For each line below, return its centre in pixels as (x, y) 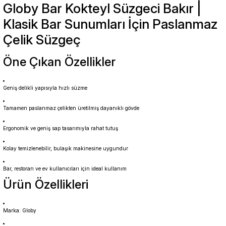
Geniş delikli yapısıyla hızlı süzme (45, 88)
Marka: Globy (20, 210)
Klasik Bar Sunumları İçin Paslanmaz (110, 24)
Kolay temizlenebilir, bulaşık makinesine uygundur (66, 148)
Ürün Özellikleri (46, 184)
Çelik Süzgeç (42, 40)
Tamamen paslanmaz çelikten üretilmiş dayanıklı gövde (71, 108)
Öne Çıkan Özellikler (59, 62)
